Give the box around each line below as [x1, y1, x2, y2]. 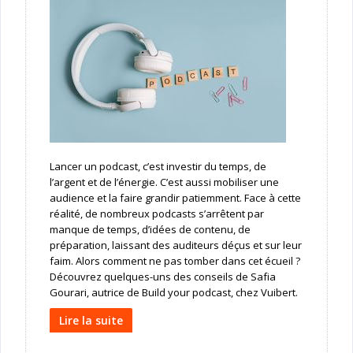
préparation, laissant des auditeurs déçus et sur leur [49, 238, 302, 253]
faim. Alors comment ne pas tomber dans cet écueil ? [49, 254, 300, 269]
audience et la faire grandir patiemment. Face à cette [49, 191, 301, 206]
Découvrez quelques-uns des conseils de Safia [49, 269, 276, 284]
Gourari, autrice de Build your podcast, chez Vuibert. [49, 285, 298, 300]
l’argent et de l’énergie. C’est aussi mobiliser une [49, 175, 279, 190]
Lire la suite [58, 313, 123, 329]
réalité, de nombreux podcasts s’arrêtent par [49, 206, 264, 221]
